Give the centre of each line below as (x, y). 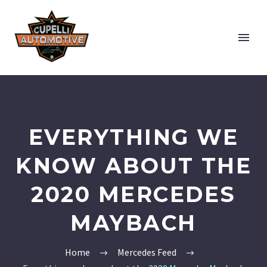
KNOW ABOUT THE (133, 166)
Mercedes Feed (147, 252)
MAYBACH (133, 223)
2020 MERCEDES (133, 194)
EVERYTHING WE (133, 137)
